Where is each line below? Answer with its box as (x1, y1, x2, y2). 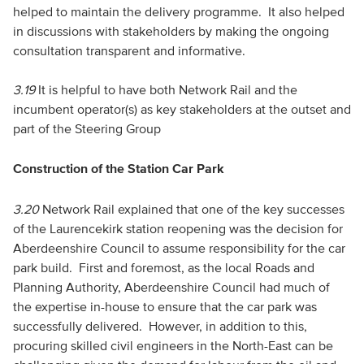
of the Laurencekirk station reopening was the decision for (12, 221, 343, 236)
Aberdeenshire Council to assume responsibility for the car (12, 240, 345, 255)
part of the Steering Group (12, 121, 164, 136)
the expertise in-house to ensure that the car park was (12, 299, 317, 314)
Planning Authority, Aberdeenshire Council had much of (12, 279, 330, 294)
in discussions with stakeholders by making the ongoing (12, 24, 329, 38)
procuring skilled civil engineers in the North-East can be (12, 338, 333, 353)
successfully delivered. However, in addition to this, (12, 318, 307, 333)
